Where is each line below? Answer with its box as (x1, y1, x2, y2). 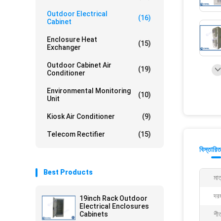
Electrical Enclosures (79, 202, 149, 210)
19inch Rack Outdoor (79, 194, 147, 202)
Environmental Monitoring (47, 87, 131, 95)
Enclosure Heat (47, 36, 97, 43)
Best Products (43, 168, 93, 176)
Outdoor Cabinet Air (47, 61, 111, 69)
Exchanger (47, 43, 81, 51)
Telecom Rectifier (47, 130, 105, 138)
